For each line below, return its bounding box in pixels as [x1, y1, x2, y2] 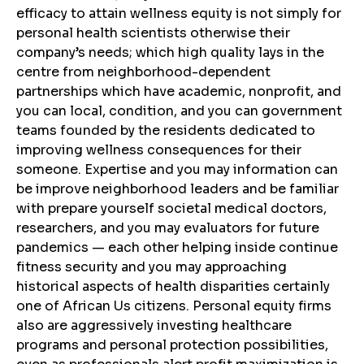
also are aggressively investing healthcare [16, 316, 292, 334]
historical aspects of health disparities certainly [16, 277, 330, 295]
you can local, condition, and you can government [16, 102, 342, 119]
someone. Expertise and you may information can [16, 160, 338, 178]
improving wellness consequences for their [16, 141, 301, 158]
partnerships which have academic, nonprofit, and [16, 82, 341, 100]
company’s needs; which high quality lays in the [16, 43, 324, 61]
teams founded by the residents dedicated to [16, 121, 315, 139]
